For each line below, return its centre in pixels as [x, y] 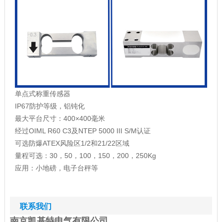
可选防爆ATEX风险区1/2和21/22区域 [72, 143]
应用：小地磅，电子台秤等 [56, 168]
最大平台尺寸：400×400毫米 [60, 119]
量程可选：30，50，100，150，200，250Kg [85, 156]
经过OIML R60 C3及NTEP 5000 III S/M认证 [83, 131]
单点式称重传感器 [42, 94]
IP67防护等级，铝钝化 [50, 106]
